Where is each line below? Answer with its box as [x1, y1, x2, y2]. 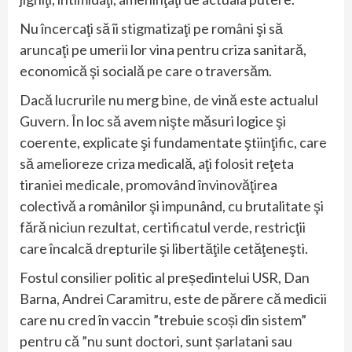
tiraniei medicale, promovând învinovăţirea [20, 176, 277, 194]
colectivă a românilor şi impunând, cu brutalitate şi [20, 197, 324, 215]
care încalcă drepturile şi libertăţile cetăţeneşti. [20, 240, 308, 258]
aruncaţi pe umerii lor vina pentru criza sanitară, [20, 41, 306, 59]
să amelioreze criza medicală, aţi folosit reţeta [20, 155, 294, 173]
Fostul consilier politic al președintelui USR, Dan [20, 269, 310, 287]
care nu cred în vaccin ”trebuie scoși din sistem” [20, 311, 306, 329]
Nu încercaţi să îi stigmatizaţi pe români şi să [20, 20, 283, 38]
